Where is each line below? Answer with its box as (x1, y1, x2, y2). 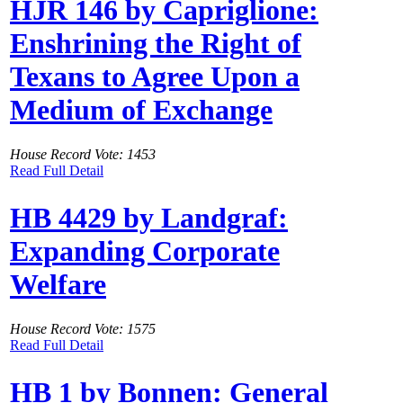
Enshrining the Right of (10, 27, 301, 60)
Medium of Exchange (10, 94, 273, 127)
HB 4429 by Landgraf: (10, 201, 288, 235)
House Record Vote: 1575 (10, 320, 156, 336)
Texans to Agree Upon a (10, 60, 300, 94)
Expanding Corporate (10, 235, 280, 268)
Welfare (10, 268, 106, 301)
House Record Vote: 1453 (10, 146, 156, 162)
